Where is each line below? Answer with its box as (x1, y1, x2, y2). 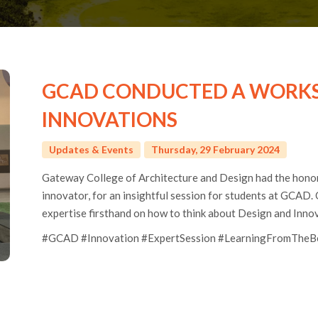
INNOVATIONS (42, 106, 177, 131)
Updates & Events (49, 143, 133, 155)
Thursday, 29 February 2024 (151, 143, 280, 155)
